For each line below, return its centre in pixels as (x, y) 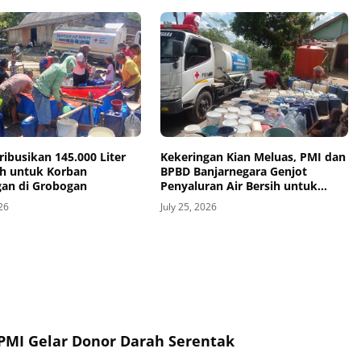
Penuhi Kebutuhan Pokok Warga (251, 201)
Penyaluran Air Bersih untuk (239, 186)
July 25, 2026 (188, 207)
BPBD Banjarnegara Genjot (233, 172)
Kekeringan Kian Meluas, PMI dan (253, 157)
